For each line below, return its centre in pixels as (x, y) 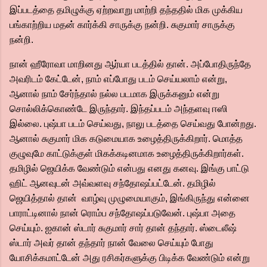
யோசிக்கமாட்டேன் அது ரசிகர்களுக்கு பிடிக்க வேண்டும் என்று (130, 258)
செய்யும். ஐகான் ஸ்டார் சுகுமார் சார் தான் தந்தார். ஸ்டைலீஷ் (123, 228)
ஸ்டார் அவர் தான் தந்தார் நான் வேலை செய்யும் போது (111, 243)
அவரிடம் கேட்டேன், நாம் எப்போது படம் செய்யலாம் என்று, (118, 79)
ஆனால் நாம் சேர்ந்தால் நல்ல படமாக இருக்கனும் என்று (114, 94)
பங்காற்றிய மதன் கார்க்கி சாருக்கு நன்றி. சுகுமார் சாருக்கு (122, 25)
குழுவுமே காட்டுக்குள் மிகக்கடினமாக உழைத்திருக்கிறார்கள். (127, 153)
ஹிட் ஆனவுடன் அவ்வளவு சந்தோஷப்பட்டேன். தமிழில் (113, 183)
